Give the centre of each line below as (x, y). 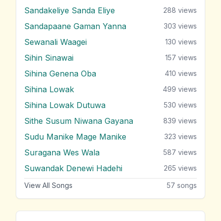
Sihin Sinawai (49, 58)
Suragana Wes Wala (62, 153)
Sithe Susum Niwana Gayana (79, 121)
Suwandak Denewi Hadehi (73, 168)
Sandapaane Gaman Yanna (75, 26)
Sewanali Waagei (55, 42)
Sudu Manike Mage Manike (75, 137)
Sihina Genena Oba (60, 74)
